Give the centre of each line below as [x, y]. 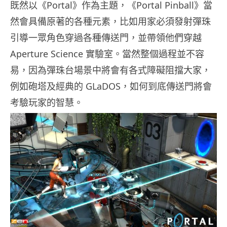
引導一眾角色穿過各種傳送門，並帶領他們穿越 [106, 38]
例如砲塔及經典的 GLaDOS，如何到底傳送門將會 [111, 86]
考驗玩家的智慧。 [47, 103]
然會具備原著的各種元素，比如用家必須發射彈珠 [110, 22]
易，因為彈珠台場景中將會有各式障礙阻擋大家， [110, 70]
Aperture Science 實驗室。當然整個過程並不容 [107, 54]
